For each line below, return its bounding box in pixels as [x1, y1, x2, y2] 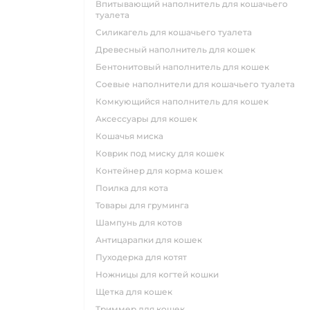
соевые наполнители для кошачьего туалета [102, 79, 295, 89]
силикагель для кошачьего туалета [102, 27, 252, 37]
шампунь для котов [104, 217, 182, 228]
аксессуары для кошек [102, 113, 197, 124]
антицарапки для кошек [102, 235, 202, 245]
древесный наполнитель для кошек [102, 44, 255, 55]
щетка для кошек [104, 286, 172, 297]
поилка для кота [102, 183, 168, 193]
